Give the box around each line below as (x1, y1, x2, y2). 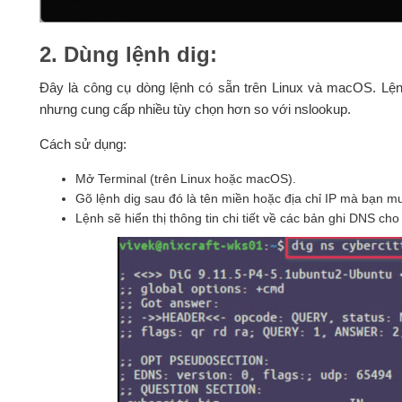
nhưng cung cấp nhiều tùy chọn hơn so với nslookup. (39, 100, 351, 117)
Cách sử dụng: (39, 135, 127, 152)
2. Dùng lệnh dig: (39, 41, 217, 66)
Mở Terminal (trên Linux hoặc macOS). (74, 170, 296, 186)
